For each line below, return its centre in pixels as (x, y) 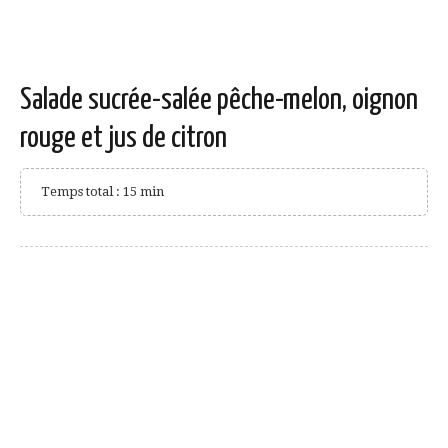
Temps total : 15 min (102, 191)
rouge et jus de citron (123, 137)
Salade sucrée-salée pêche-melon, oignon (219, 99)
